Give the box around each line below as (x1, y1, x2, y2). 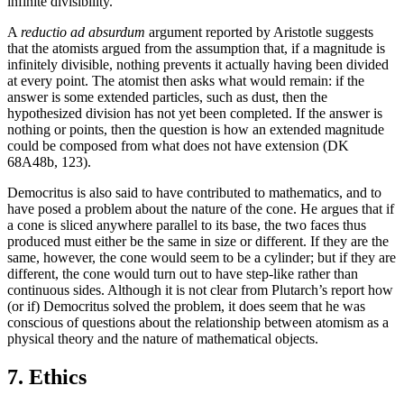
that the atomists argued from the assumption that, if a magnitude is (7, 40, 385, 56)
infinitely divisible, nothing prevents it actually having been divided (7, 56, 389, 72)
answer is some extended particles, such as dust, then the (7, 88, 327, 105)
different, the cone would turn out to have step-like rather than (7, 265, 358, 281)
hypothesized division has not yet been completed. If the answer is (7, 105, 382, 121)
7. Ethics (7, 364, 87, 389)
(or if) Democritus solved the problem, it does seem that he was (7, 298, 365, 314)
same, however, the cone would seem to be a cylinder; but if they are (7, 249, 396, 265)
